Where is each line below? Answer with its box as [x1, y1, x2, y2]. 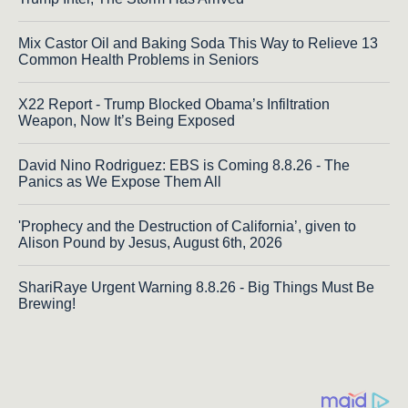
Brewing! [18, 296, 76, 312]
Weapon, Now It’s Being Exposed [18, 113, 235, 129]
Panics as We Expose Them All [18, 174, 221, 190]
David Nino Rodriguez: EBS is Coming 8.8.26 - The [18, 158, 350, 174]
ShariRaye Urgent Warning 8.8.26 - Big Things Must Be [18, 280, 374, 296]
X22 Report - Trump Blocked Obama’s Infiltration [18, 97, 330, 113]
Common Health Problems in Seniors [18, 52, 259, 68]
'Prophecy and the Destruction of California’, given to [18, 219, 356, 235]
